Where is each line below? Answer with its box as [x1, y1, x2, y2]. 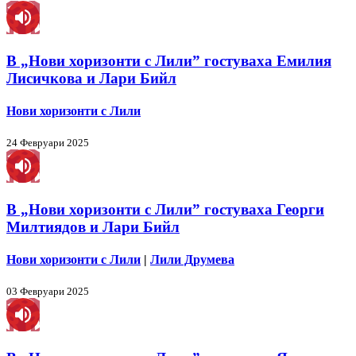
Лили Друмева [150, 253, 234, 267]
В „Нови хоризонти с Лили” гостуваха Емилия [6, 52, 331, 69]
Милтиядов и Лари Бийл [6, 218, 180, 235]
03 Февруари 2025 [6, 285, 89, 298]
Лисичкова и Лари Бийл [6, 69, 176, 87]
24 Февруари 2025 [6, 137, 89, 149]
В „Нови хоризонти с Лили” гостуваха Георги [6, 200, 324, 218]
